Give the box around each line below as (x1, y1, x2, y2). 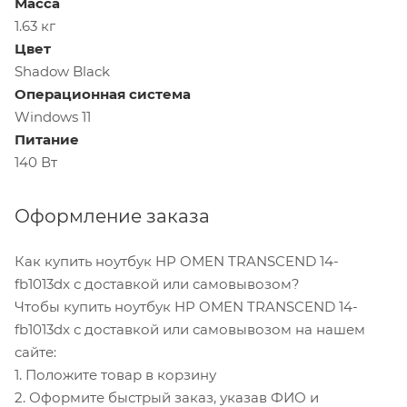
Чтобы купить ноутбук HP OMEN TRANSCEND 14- (15, 298, 358, 316)
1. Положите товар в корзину (15, 366, 216, 384)
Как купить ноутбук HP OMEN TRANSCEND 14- (15, 253, 339, 271)
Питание (15, 131, 79, 149)
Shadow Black (15, 63, 110, 81)
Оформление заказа (15, 205, 210, 228)
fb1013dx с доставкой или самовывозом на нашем (15, 321, 365, 339)
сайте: (15, 343, 56, 362)
